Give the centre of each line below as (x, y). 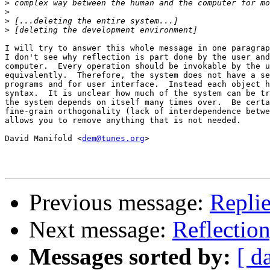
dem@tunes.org (113, 139)
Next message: (101, 230)
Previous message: (119, 202)
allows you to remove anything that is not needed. (123, 121)
